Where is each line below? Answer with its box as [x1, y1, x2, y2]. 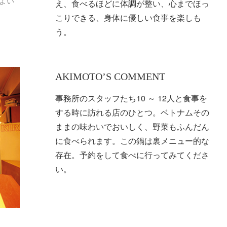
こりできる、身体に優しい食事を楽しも [55, 11, 201, 23]
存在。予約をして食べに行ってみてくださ [55, 148, 209, 161]
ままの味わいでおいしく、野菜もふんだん [55, 120, 209, 132]
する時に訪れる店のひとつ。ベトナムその [55, 106, 209, 118]
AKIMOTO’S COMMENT [55, 70, 165, 82]
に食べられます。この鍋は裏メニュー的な [55, 134, 209, 146]
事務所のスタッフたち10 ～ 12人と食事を [55, 92, 207, 104]
